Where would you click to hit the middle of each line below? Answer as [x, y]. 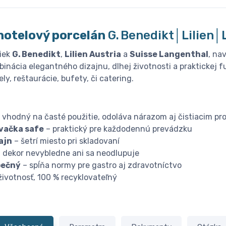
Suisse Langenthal [169, 54]
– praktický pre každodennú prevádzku [118, 129]
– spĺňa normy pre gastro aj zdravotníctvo [101, 165]
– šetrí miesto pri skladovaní [66, 141]
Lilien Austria [93, 54]
